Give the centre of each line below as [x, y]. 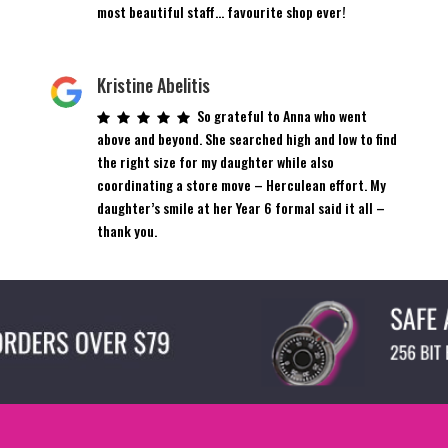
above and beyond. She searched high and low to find [247, 138]
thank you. [127, 230]
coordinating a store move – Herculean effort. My [242, 184]
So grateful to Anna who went [282, 115]
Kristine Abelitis [154, 84]
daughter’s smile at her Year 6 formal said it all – [241, 207]
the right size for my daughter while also [216, 161]
